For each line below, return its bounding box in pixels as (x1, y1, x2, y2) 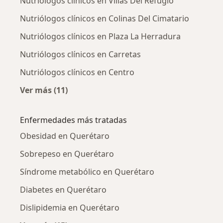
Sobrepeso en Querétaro (20, 148, 114, 159)
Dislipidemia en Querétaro (20, 202, 119, 213)
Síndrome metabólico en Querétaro (20, 166, 154, 177)
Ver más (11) (20, 84, 68, 96)
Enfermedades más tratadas (20, 114, 127, 125)
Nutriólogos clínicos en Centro (20, 66, 134, 78)
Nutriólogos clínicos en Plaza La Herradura (20, 30, 181, 42)
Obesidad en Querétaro (20, 130, 110, 141)
